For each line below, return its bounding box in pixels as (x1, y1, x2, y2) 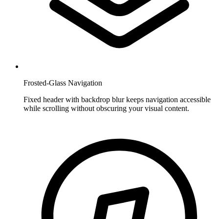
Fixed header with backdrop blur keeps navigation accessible (23, 95, 211, 104)
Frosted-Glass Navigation (23, 78, 102, 87)
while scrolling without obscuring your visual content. (23, 104, 189, 112)
